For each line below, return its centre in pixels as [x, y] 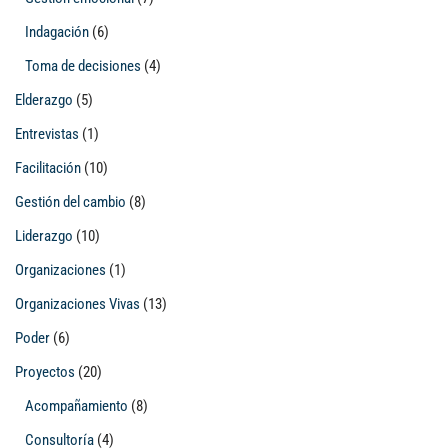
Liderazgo [44, 236]
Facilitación [48, 168]
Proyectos [45, 372]
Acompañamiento [76, 406]
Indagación [57, 32]
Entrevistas [47, 134]
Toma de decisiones [83, 66]
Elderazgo [44, 100]
